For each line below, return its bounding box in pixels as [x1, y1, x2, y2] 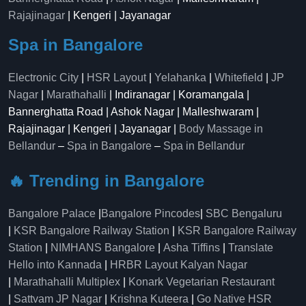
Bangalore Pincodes [101, 208, 200, 219]
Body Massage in [179, 123, 263, 135]
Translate [228, 242, 273, 253]
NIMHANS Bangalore [51, 242, 155, 253]
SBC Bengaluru [206, 208, 282, 219]
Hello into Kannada [8, 259, 102, 270]
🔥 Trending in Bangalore [8, 171, 204, 190]
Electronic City [8, 72, 79, 83]
